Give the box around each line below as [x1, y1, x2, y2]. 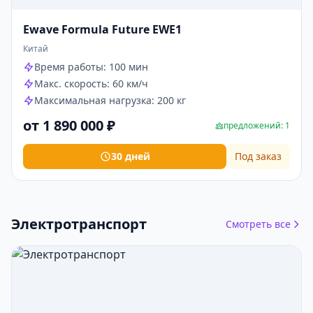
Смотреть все [226, 217, 291, 231]
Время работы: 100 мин [34, 60, 148, 73]
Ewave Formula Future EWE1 [23, 22, 182, 37]
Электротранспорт [11, 214, 147, 233]
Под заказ [235, 150, 282, 163]
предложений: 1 [224, 119, 290, 131]
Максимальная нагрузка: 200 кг [34, 94, 186, 107]
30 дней [110, 150, 150, 163]
